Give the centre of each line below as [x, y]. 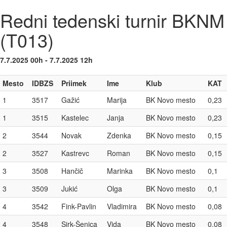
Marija [117, 100]
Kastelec [75, 118]
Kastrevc [75, 153]
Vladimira [122, 206]
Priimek [74, 83]
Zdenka [119, 135]
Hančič [72, 171]
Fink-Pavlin [79, 206]
